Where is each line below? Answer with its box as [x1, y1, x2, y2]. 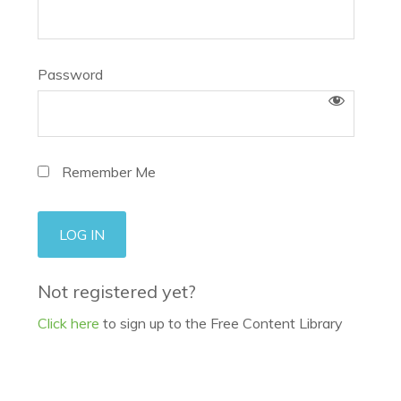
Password [38, 65, 104, 83]
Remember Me [58, 163, 157, 181]
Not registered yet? [38, 280, 197, 303]
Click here [38, 314, 100, 332]
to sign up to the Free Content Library [99, 314, 344, 332]
